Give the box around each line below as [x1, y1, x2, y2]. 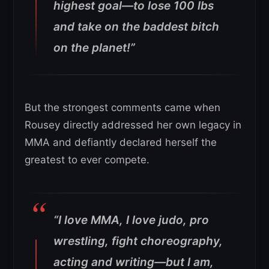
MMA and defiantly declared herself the [25, 136, 217, 149]
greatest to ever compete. [25, 154, 150, 166]
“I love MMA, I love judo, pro [53, 213, 209, 228]
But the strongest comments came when [25, 101, 220, 114]
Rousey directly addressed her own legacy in [25, 119, 241, 131]
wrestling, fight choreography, [53, 234, 223, 249]
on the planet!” [53, 41, 135, 55]
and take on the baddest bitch [53, 20, 219, 34]
